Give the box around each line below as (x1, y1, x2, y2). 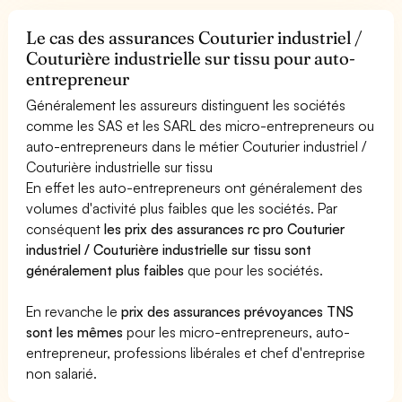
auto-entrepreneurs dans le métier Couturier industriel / (26, 136, 367, 155)
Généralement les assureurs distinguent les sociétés (26, 95, 346, 114)
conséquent (26, 219, 105, 238)
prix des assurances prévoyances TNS (121, 301, 354, 320)
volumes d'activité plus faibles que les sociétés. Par (26, 198, 338, 217)
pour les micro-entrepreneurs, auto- (123, 322, 351, 341)
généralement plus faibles (26, 260, 185, 279)
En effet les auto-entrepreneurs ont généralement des (26, 178, 363, 197)
